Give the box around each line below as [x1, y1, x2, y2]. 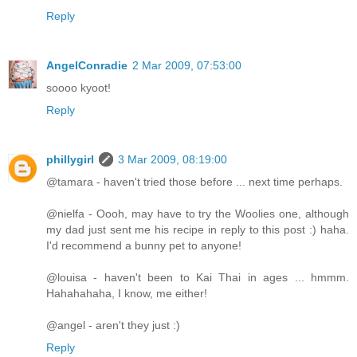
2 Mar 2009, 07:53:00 [132, 59, 241, 73]
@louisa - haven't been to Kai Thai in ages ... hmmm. [46, 271, 349, 284]
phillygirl [46, 153, 94, 167]
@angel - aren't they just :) [46, 319, 180, 332]
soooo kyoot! [46, 81, 111, 95]
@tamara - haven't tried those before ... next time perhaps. [46, 175, 343, 189]
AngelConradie [46, 59, 127, 73]
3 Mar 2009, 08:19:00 [118, 153, 227, 167]
